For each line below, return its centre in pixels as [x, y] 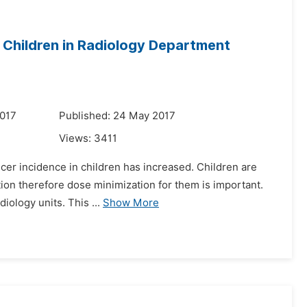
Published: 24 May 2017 [117, 116]
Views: [76, 138]
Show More [131, 203]
